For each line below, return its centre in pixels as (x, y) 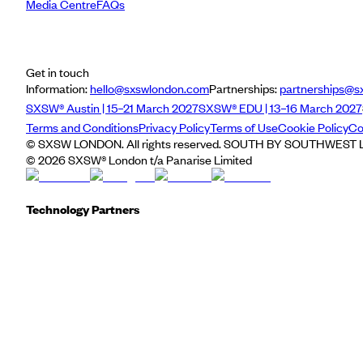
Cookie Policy (313, 127)
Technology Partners (83, 209)
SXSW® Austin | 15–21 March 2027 (112, 107)
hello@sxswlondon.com (149, 88)
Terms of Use (244, 127)
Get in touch (58, 72)
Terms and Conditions (82, 127)
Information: (57, 88)
